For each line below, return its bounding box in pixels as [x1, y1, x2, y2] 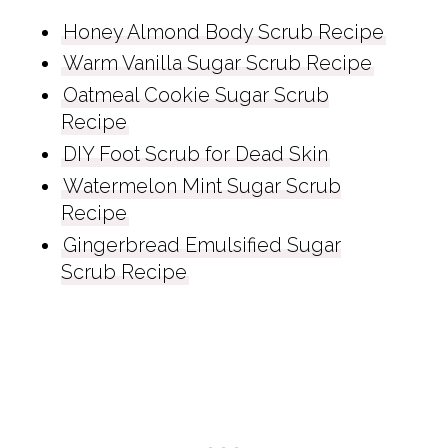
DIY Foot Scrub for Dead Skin [62, 142, 328, 167]
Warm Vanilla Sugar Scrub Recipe [62, 51, 372, 76]
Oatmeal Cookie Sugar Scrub [62, 83, 329, 108]
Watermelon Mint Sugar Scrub [62, 174, 341, 199]
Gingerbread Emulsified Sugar [62, 233, 341, 258]
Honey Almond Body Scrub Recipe [62, 19, 384, 44]
